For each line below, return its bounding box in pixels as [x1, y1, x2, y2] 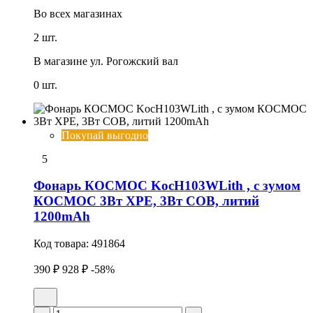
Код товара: [34, 237, 92, 249]
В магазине [34, 54, 87, 67]
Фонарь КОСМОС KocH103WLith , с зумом [34, 178, 300, 194]
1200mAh [34, 209, 90, 224]
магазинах [71, 7, 122, 20]
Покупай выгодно [61, 129, 148, 141]
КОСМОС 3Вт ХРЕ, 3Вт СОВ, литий [34, 194, 259, 209]
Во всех [34, 7, 71, 20]
